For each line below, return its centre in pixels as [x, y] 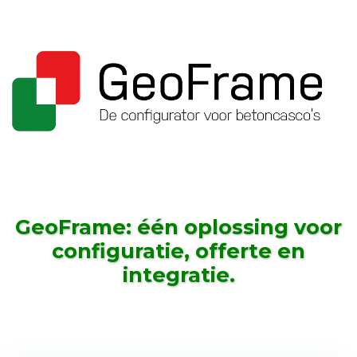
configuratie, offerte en [178, 250]
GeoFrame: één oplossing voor [178, 226]
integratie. [178, 274]
